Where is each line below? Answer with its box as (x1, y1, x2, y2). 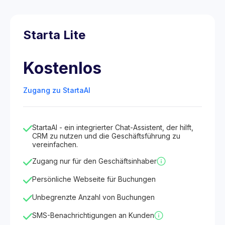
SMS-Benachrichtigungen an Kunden (32, 211, 154, 219)
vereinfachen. (32, 140, 78, 149)
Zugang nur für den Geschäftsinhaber (32, 157, 157, 165)
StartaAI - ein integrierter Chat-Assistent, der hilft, (32, 123, 193, 132)
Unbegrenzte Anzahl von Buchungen (32, 193, 155, 201)
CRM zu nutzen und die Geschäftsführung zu (32, 132, 180, 140)
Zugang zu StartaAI (23, 86, 90, 94)
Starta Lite (23, 28, 85, 42)
